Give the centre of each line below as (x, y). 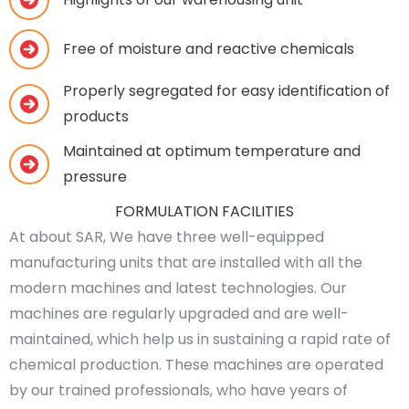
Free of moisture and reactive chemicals (209, 49)
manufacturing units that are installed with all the (186, 263)
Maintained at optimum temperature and (212, 152)
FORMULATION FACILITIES (204, 212)
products (96, 117)
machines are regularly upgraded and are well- (179, 314)
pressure (95, 177)
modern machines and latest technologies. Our (178, 288)
